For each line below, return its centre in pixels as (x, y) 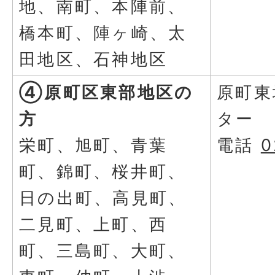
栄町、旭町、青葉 (94, 145)
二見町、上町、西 (94, 224)
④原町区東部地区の (107, 92)
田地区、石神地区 (94, 59)
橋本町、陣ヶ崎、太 (103, 33)
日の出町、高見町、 (103, 198)
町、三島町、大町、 (103, 250)
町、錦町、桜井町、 (103, 171)
